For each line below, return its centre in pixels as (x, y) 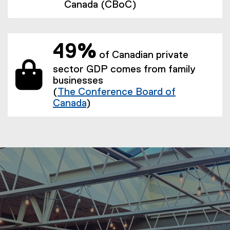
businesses (78, 81)
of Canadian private (142, 55)
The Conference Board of (117, 92)
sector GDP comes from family (124, 70)
